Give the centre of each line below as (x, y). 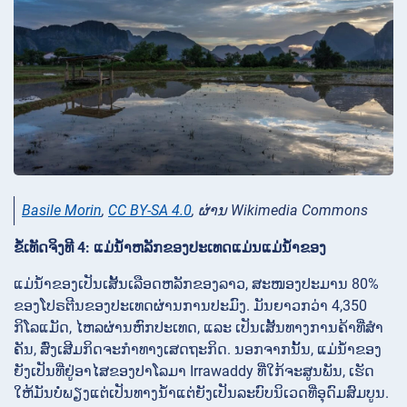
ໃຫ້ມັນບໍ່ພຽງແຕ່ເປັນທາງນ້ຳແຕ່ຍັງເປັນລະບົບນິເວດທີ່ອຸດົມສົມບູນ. (201, 393)
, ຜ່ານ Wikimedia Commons (280, 211)
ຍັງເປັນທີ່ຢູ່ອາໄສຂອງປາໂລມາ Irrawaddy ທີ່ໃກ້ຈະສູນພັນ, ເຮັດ (194, 372)
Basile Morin (62, 211)
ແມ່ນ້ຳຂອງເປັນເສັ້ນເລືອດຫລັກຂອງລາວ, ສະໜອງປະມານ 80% (196, 284)
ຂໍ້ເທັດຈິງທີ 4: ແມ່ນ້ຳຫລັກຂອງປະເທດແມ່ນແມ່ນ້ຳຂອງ (170, 248)
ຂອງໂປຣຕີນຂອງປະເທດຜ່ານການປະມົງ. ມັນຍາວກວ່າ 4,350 (190, 306)
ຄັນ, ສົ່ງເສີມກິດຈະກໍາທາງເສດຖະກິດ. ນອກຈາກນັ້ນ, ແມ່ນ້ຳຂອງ (198, 350)
